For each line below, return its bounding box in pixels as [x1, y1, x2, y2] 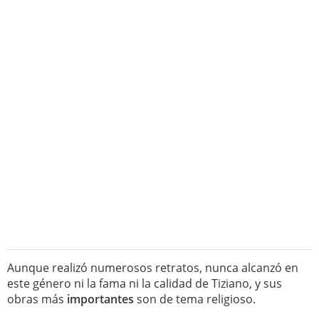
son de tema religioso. [134, 291, 256, 307]
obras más [7, 291, 67, 307]
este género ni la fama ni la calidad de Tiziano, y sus [7, 276, 282, 291]
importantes [67, 291, 134, 307]
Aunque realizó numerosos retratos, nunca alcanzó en [7, 260, 298, 276]
